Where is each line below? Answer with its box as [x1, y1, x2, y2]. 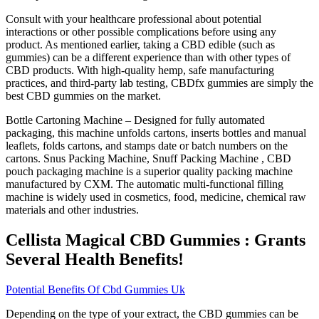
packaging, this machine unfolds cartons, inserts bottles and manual [6, 127, 306, 140]
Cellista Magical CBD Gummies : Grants [6, 231, 305, 250]
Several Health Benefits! [6, 250, 184, 269]
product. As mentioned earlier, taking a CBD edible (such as [6, 38, 275, 51]
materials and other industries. [6, 204, 139, 216]
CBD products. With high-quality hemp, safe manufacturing [6, 64, 274, 77]
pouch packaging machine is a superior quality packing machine [6, 165, 293, 178]
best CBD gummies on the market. [6, 90, 161, 103]
